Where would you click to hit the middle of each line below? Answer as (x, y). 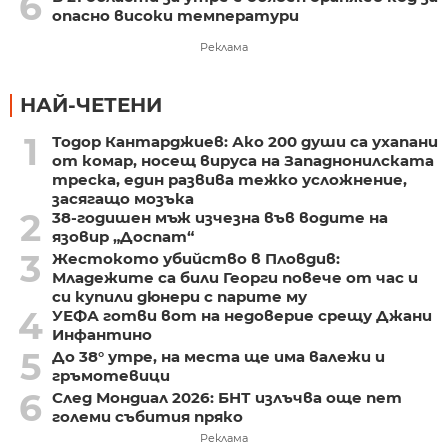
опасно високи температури (175, 15)
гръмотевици (110, 375)
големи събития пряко (147, 416)
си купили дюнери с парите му (179, 296)
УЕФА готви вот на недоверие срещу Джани (241, 315)
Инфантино (101, 334)
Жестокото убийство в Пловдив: (195, 258)
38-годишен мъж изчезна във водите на (219, 217)
